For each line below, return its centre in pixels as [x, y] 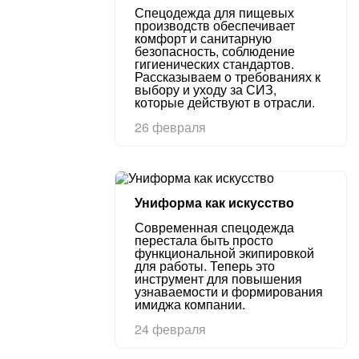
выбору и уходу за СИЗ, [206, 89]
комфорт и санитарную [203, 38]
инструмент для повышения [218, 278]
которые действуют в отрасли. [225, 102]
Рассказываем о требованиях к [228, 77]
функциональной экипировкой [224, 253]
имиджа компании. [190, 304]
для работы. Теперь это [205, 266]
